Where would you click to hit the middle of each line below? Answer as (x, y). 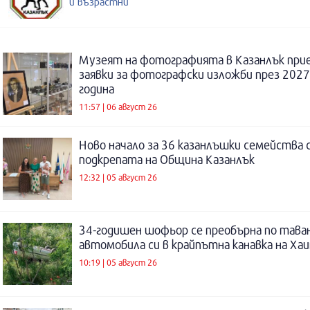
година (97, 89)
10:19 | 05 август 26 (118, 262)
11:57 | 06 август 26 (118, 106)
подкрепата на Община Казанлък (167, 159)
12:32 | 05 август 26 (118, 177)
